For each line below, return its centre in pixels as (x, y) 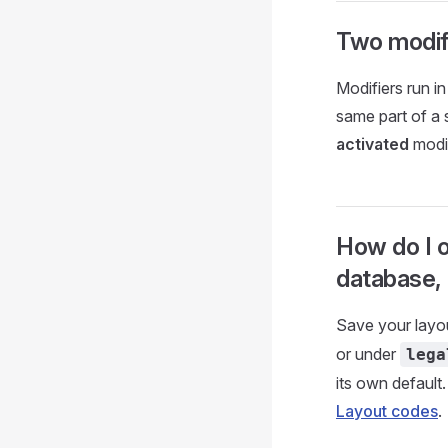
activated (372, 144)
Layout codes (387, 411)
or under (368, 354)
